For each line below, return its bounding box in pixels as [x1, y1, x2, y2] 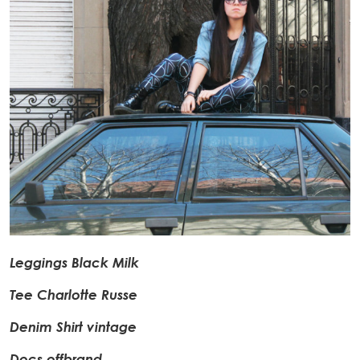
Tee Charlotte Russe [10, 285, 137, 303]
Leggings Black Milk [10, 253, 139, 271]
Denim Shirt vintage [10, 317, 137, 335]
